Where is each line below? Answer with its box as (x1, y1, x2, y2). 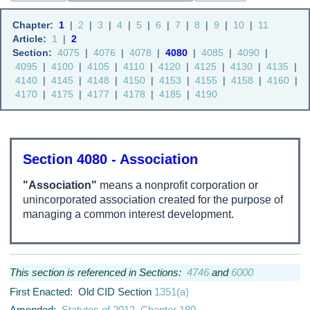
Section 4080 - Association (23, 152, 198, 167)
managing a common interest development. (23, 208, 234, 220)
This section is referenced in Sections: (10, 266, 187, 278)
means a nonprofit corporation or (97, 179, 258, 191)
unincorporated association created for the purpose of (23, 194, 283, 206)
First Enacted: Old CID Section (10, 286, 154, 298)
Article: (12, 33, 46, 44)
